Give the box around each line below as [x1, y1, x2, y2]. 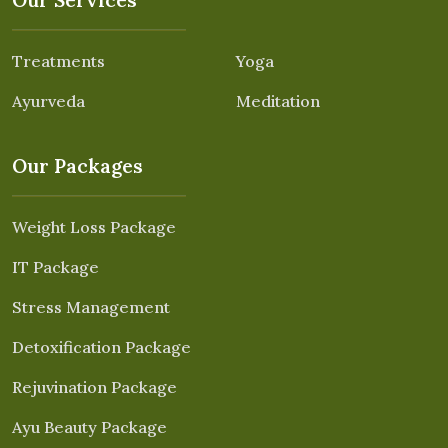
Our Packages [12, 153, 143, 178]
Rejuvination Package [12, 376, 177, 397]
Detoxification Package [12, 336, 191, 357]
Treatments [12, 50, 105, 71]
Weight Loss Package [12, 216, 176, 237]
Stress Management [12, 296, 170, 317]
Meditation [236, 90, 320, 111]
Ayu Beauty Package [12, 416, 167, 437]
